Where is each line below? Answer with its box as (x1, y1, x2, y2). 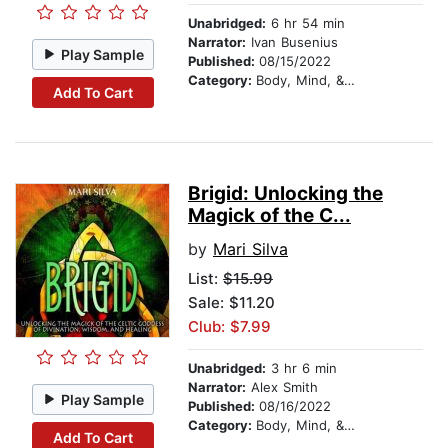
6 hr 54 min (266, 15, 345, 32)
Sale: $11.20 (188, 293, 275, 313)
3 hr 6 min (266, 360, 337, 377)
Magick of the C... (188, 204, 351, 228)
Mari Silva (213, 239, 288, 260)
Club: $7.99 (188, 317, 271, 337)
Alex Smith (246, 379, 318, 396)
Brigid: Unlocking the (188, 182, 383, 206)
